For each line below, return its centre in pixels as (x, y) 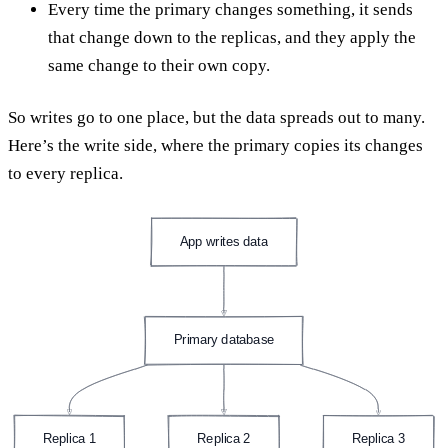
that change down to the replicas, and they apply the (232, 37)
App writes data (224, 241)
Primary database (224, 340)
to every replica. (65, 173)
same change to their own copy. (159, 65)
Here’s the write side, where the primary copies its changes (215, 145)
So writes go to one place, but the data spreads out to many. (216, 117)
